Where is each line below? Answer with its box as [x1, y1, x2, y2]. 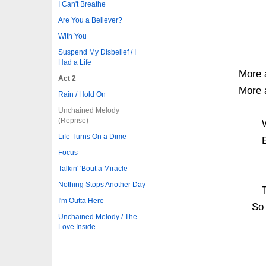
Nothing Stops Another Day [58, 180, 145, 189]
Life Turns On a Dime [58, 132, 126, 141]
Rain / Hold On [58, 90, 106, 99]
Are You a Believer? [58, 15, 122, 24]
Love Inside [58, 222, 96, 231]
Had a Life [58, 58, 91, 66]
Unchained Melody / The [58, 212, 137, 221]
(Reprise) [58, 116, 88, 125]
